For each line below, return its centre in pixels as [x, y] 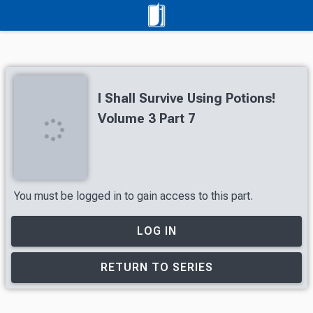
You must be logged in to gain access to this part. [133, 196]
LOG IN [156, 231]
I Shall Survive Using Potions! [187, 98]
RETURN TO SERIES [156, 267]
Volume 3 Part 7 [147, 118]
